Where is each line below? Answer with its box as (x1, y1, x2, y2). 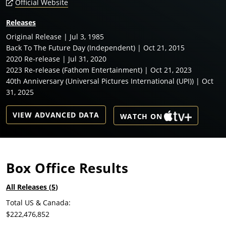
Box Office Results (6, 159, 128, 178)
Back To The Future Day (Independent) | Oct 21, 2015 (6, 43, 185, 53)
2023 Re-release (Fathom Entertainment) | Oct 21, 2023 (6, 65, 192, 75)
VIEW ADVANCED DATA (13, 110, 99, 120)
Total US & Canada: (6, 198, 71, 208)
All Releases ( (6, 182, 51, 192)
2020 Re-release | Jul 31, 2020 (6, 54, 106, 64)
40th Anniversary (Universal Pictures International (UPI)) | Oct (6, 76, 213, 86)
